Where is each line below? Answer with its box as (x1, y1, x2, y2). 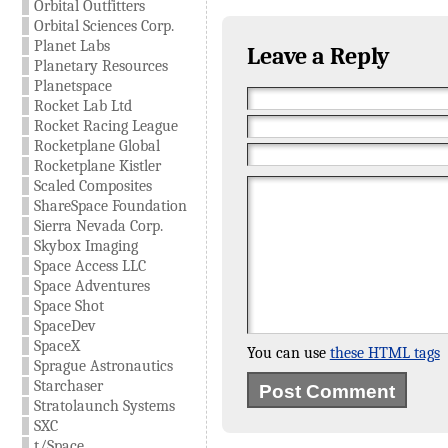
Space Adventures (33, 277, 150, 295)
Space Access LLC (33, 257, 146, 275)
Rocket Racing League (33, 117, 178, 135)
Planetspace (33, 77, 112, 95)
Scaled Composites (33, 177, 152, 195)
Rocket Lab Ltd (33, 97, 132, 115)
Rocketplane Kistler (33, 157, 161, 175)
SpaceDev (33, 317, 96, 335)
